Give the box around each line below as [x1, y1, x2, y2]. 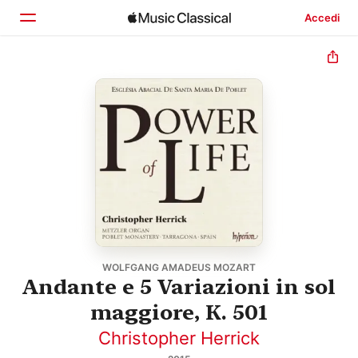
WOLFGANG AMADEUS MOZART [102, 261, 256, 273]
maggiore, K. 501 [90, 299, 268, 324]
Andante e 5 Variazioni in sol [22, 273, 336, 299]
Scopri [50, 105, 89, 121]
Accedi [304, 11, 340, 24]
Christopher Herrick [98, 327, 260, 348]
